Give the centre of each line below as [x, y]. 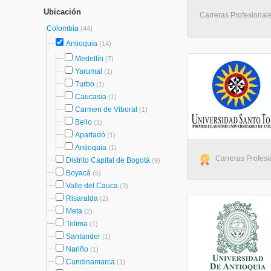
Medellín [89, 59]
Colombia [64, 28]
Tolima [77, 224]
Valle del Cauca [92, 186]
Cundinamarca [90, 262]
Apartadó [90, 135]
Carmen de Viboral [106, 109]
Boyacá [78, 173]
